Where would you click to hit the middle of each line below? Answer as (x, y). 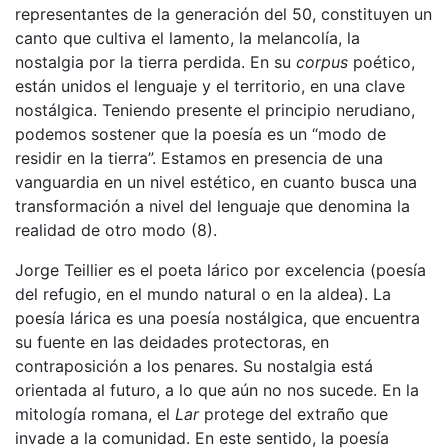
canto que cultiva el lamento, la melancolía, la (187, 37)
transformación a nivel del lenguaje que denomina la (212, 205)
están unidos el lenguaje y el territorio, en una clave (210, 85)
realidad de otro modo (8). (116, 229)
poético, (381, 61)
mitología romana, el (95, 413)
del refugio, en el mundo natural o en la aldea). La (203, 293)
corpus (322, 61)
